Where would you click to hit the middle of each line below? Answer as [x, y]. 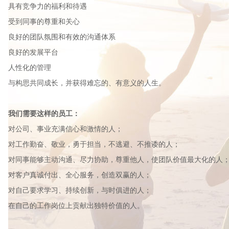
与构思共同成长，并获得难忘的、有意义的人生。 [88, 83]
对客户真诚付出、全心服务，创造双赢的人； [80, 175]
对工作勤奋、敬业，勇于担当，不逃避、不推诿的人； [94, 144]
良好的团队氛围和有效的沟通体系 [62, 37]
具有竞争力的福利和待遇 [48, 6]
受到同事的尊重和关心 [44, 22]
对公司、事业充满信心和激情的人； [65, 129]
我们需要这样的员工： [44, 114]
